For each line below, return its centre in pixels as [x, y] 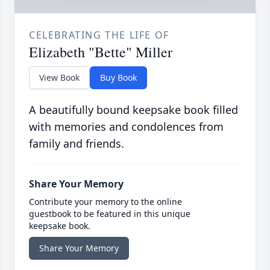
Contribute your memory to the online [105, 202]
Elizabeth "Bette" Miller [101, 52]
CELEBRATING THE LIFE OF [99, 35]
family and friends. [77, 144]
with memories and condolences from [126, 127]
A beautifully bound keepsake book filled [133, 110]
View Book [59, 78]
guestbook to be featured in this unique [110, 214]
